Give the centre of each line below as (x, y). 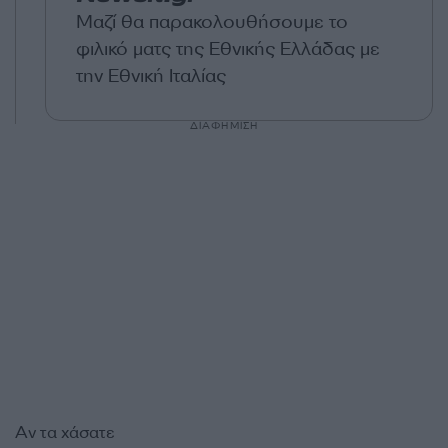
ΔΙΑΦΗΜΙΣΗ (224, 125)
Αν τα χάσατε (65, 432)
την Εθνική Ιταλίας (151, 75)
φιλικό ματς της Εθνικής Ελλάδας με (228, 48)
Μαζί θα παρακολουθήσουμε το (212, 21)
